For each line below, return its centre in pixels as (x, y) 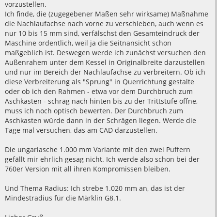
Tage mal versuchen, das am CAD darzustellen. (81, 130)
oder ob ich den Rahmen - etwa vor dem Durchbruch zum (99, 92)
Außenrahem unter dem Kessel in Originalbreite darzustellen (105, 62)
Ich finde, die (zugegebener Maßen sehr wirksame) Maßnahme (107, 14)
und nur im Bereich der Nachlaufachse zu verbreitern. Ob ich (105, 72)
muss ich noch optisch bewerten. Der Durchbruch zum (94, 111)
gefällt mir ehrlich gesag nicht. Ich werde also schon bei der (102, 159)
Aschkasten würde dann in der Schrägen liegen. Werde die (101, 121)
